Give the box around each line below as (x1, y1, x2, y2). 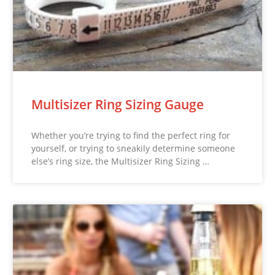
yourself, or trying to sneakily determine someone (31, 142, 236, 155)
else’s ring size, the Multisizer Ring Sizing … (31, 155, 210, 168)
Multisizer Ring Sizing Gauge (31, 96, 204, 114)
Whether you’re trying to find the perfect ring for (31, 130, 231, 142)
